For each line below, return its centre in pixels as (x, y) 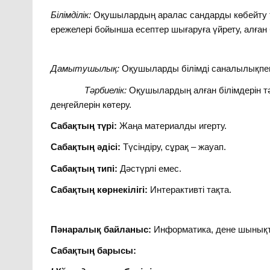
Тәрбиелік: (107, 90)
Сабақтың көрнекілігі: (99, 190)
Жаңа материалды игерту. (173, 126)
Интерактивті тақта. (190, 190)
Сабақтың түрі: (85, 126)
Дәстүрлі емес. (151, 168)
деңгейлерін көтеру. (91, 104)
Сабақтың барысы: (94, 251)
